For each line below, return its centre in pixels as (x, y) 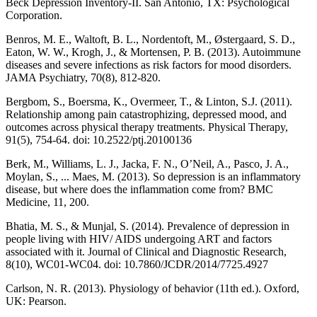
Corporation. (34, 16)
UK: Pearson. (36, 301)
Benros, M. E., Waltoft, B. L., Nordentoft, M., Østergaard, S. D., (150, 40)
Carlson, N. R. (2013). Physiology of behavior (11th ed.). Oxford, (152, 289)
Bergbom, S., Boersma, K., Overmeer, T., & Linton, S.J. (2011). (149, 102)
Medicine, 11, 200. (47, 202)
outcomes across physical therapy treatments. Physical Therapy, (147, 127)
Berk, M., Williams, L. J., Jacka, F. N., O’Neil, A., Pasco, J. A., (147, 164)
